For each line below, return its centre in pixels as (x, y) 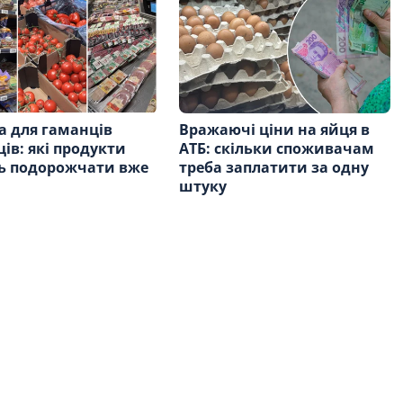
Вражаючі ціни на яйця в (275, 129)
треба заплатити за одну (274, 167)
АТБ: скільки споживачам (277, 148)
